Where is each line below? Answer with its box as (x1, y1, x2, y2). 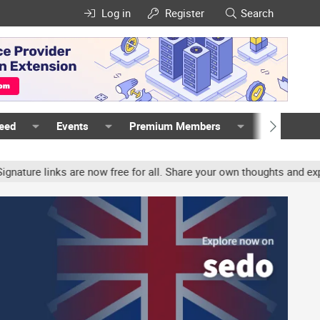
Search (241, 6, 274, 20)
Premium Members (129, 119, 221, 133)
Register (165, 6, 205, 20)
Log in (101, 6, 131, 20)
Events (56, 119, 89, 133)
